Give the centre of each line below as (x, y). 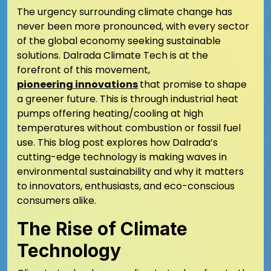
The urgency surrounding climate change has (125, 11)
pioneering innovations (77, 84)
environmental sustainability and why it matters (130, 171)
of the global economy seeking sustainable (119, 41)
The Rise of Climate (102, 228)
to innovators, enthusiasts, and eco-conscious (126, 186)
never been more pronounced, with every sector (133, 26)
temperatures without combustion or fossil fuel (129, 128)
